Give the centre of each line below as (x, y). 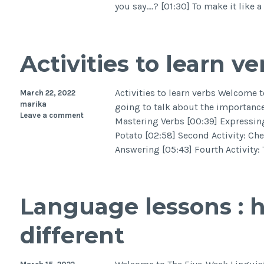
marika (33, 104)
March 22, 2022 (47, 93)
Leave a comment (52, 115)
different (72, 236)
